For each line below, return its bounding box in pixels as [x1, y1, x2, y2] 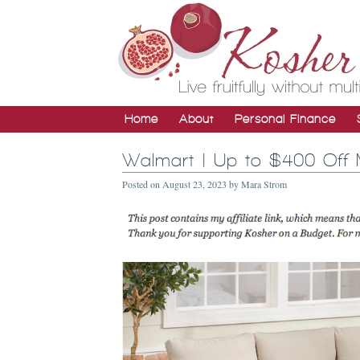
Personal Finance [235, 112, 336, 125]
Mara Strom [241, 178, 287, 190]
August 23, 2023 [162, 178, 227, 190]
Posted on [122, 178, 162, 190]
